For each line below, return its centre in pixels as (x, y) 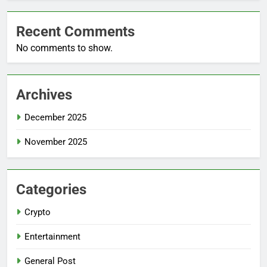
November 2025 (56, 142)
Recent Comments (75, 31)
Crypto (38, 212)
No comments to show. (64, 48)
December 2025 (55, 117)
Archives (44, 94)
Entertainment (52, 236)
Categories (51, 189)
